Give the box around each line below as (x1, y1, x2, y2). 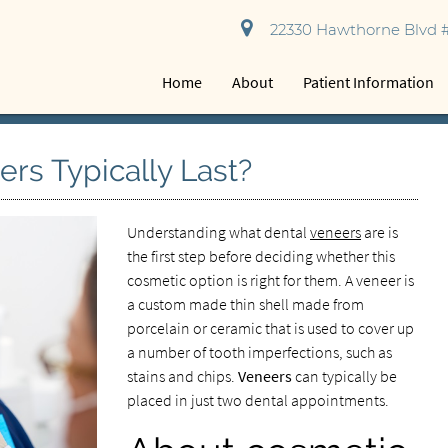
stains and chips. (126, 366, 238, 386)
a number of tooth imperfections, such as (126, 342, 392, 362)
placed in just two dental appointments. (126, 390, 389, 410)
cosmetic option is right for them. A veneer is (126, 270, 414, 290)
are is (360, 222, 398, 242)
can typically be (291, 366, 397, 386)
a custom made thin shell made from (126, 294, 364, 314)
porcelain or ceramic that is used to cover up (126, 318, 414, 338)
